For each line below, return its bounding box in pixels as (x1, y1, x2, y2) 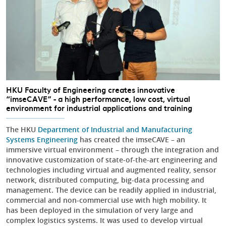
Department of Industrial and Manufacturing (38, 125, 192, 135)
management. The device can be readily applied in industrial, (6, 185, 216, 195)
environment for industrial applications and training (6, 102, 192, 114)
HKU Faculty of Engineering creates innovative (6, 84, 175, 96)
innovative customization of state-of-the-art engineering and (6, 155, 217, 165)
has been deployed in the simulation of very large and (6, 205, 193, 215)
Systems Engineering (6, 135, 78, 145)
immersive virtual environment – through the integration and (6, 145, 219, 155)
